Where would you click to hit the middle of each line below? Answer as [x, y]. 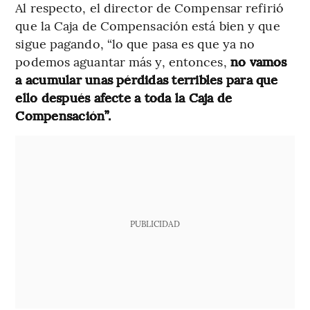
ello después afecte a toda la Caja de [124, 98]
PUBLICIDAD [155, 224]
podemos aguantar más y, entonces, [123, 62]
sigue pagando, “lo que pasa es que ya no [135, 44]
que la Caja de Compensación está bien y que [148, 26]
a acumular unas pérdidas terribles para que [147, 80]
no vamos [258, 62]
